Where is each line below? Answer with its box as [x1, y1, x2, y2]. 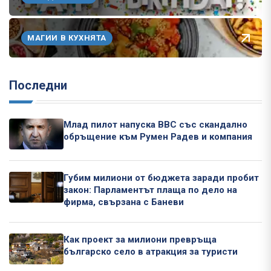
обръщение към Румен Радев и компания [64, 131, 252, 143]
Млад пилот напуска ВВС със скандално [64, 119, 247, 131]
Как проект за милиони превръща [64, 234, 217, 246]
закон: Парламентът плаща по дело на [64, 184, 237, 196]
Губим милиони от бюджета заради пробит [64, 172, 259, 184]
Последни [9, 78, 67, 93]
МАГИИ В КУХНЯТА [27, 33, 106, 42]
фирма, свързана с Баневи [64, 197, 184, 208]
